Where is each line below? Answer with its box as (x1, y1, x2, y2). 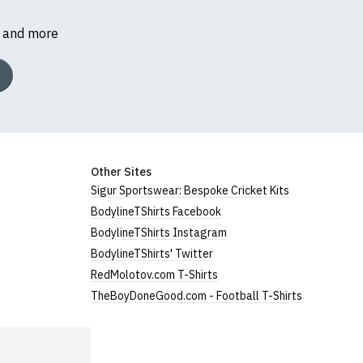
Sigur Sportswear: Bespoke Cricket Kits (91, 182, 290, 198)
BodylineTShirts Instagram (91, 224, 228, 240)
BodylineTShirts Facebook (91, 203, 222, 219)
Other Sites (91, 164, 152, 179)
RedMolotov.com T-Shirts (91, 267, 219, 282)
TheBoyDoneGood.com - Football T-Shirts (91, 288, 303, 303)
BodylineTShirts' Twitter (91, 246, 214, 261)
